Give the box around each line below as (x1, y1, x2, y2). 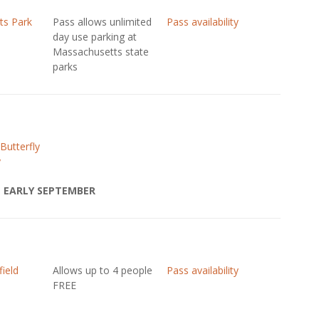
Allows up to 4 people (52, 263, 152, 277)
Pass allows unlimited (52, 15, 152, 28)
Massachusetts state (52, 45, 149, 58)
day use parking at (52, 30, 137, 43)
